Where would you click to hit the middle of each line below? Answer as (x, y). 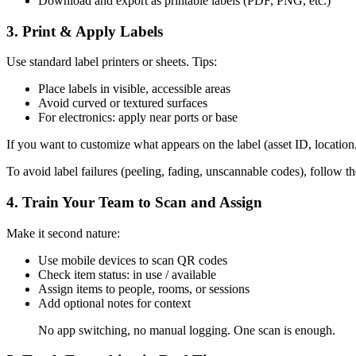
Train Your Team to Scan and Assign (142, 202)
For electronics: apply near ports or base (138, 118)
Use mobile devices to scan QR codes (133, 260)
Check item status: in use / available (127, 274)
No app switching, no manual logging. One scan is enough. (187, 330)
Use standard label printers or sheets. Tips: (112, 62)
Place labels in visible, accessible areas (134, 89)
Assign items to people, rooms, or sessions (144, 288)
